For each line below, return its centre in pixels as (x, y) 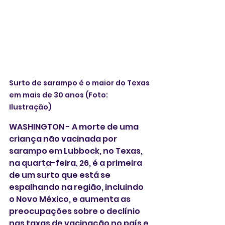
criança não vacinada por (64, 139)
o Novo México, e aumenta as (71, 199)
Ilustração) (30, 107)
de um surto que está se (61, 175)
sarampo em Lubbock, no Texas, (77, 151)
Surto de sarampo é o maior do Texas (80, 83)
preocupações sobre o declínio (75, 211)
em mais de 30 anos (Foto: (59, 95)
